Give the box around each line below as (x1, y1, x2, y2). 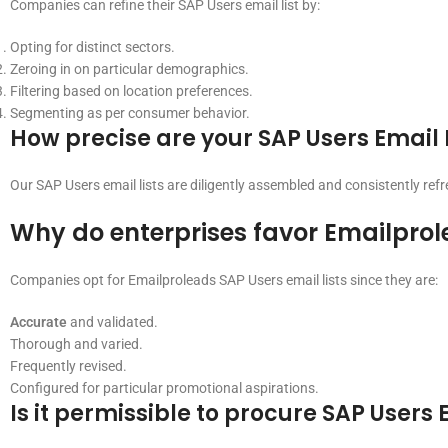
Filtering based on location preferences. (10, 83, 253, 99)
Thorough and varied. (10, 336, 143, 352)
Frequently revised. (10, 358, 127, 374)
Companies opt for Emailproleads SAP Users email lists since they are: (10, 272, 438, 288)
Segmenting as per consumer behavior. (10, 105, 250, 121)
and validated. (67, 314, 158, 330)
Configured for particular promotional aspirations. (10, 380, 319, 396)
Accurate (10, 314, 67, 330)
